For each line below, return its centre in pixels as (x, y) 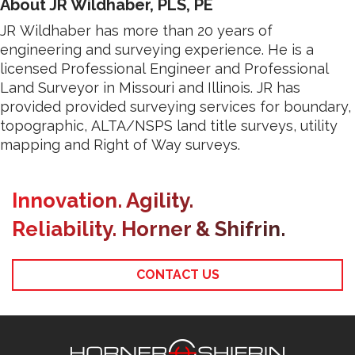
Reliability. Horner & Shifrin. (149, 229)
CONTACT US (177, 274)
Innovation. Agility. (103, 200)
